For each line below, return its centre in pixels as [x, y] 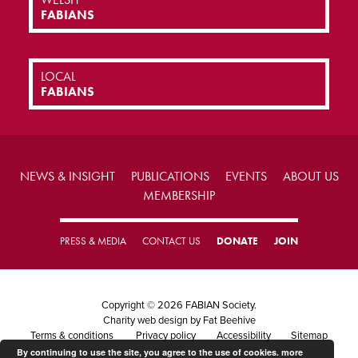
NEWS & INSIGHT [67, 176]
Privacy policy [166, 336]
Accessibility [243, 336]
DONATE [237, 241]
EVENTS [246, 176]
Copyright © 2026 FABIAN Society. [179, 306]
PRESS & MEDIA [93, 241]
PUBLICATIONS [170, 176]
